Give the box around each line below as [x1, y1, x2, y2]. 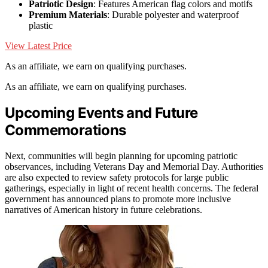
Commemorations [5, 121, 126, 139]
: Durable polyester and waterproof [107, 10, 239, 20]
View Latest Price [5, 41, 72, 51]
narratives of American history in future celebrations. [5, 204, 202, 215]
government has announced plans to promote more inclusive [5, 193, 231, 204]
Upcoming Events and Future [5, 104, 198, 122]
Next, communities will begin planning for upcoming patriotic [5, 150, 237, 161]
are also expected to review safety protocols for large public [5, 172, 229, 182]
